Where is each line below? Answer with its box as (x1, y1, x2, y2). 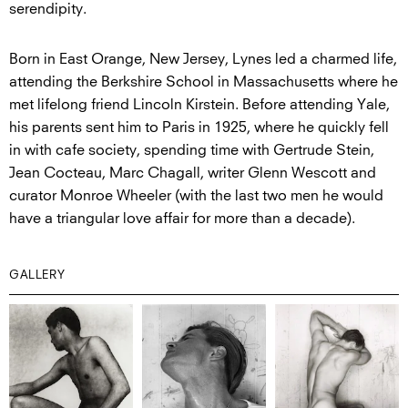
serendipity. (9, 2, 87, 17)
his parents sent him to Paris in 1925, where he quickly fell (9, 120, 389, 136)
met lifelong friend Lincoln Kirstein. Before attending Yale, (9, 97, 390, 113)
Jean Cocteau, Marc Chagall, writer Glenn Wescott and (9, 166, 376, 181)
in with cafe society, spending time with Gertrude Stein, (9, 143, 374, 158)
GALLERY (9, 270, 66, 282)
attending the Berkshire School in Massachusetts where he (9, 75, 398, 90)
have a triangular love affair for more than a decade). (9, 211, 355, 227)
